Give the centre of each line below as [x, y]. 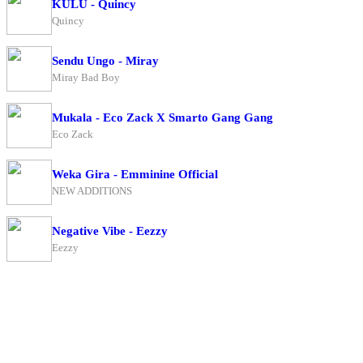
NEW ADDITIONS [92, 190]
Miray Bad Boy [86, 77]
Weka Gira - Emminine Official [135, 174]
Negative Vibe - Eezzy [110, 231]
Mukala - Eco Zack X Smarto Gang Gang [162, 117]
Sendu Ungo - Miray [105, 60]
